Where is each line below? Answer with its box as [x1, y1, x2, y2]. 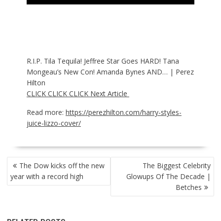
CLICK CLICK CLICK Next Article [26, 89, 129, 99]
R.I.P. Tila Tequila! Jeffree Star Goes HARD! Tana [26, 56, 179, 66]
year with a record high [10, 172, 83, 182]
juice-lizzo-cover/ [26, 118, 81, 128]
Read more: [26, 108, 66, 117]
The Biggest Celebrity [143, 161, 211, 171]
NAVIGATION [6, 165, 51, 181]
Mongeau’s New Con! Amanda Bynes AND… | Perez [26, 67, 194, 77]
